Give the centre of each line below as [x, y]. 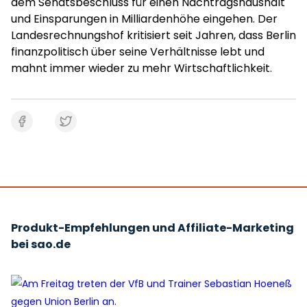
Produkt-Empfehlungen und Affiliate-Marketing [152, 228]
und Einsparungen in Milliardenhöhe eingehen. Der [144, 19]
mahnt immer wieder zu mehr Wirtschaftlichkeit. [142, 68]
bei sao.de [41, 244]
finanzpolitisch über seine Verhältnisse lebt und [138, 52]
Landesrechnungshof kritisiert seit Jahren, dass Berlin [153, 35]
